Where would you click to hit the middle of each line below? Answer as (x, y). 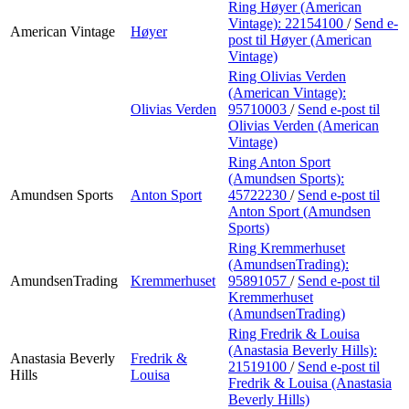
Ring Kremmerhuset (287, 247)
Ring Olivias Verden (287, 76)
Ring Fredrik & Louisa (294, 333)
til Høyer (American (314, 39)
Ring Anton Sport (279, 162)
